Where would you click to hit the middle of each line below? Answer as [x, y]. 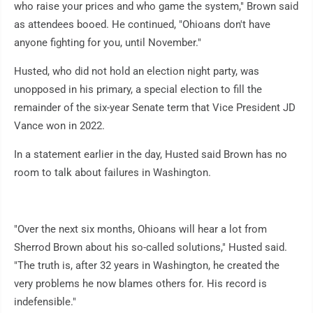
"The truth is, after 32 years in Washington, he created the [147, 266]
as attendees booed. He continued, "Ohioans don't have [142, 25]
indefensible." [45, 302]
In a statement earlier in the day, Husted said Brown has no [151, 155]
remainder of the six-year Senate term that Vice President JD [155, 108]
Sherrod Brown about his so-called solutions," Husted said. [151, 248]
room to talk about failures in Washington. [112, 173]
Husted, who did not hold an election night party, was [137, 72]
